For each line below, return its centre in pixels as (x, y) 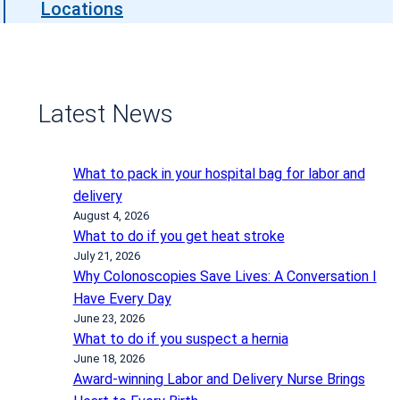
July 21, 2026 (106, 255)
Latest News (105, 114)
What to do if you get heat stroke (179, 236)
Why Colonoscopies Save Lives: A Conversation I (225, 276)
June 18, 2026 (108, 358)
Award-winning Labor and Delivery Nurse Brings (219, 379)
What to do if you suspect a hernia (180, 338)
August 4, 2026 (111, 215)
